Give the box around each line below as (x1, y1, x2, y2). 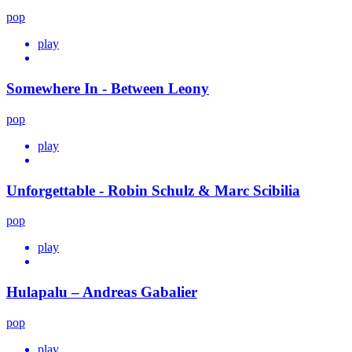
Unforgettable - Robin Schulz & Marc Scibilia (6, 181, 300, 199)
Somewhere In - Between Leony (6, 80, 209, 97)
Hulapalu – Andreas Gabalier (6, 283, 197, 300)
